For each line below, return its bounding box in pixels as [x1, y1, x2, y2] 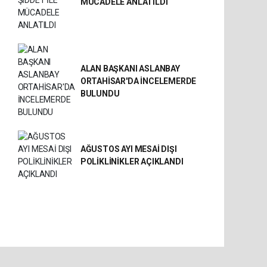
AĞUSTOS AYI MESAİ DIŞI [80, 144, 177, 154]
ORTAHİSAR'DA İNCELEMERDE [80, 76, 197, 86]
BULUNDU [80, 88, 120, 98]
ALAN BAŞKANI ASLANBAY [80, 63, 180, 73]
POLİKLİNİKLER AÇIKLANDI [80, 157, 184, 166]
